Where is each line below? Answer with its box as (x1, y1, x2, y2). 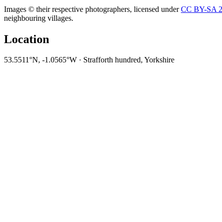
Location (4, 32, 49, 46)
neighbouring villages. (4, 13, 73, 22)
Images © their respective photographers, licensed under (4, 4, 181, 13)
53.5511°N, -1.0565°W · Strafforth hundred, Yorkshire (4, 55, 174, 64)
